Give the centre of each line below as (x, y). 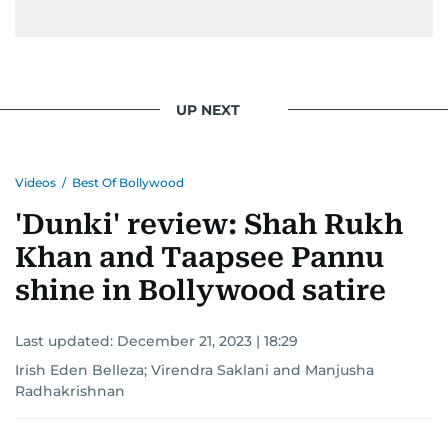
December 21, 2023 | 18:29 (207, 341)
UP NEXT (208, 109)
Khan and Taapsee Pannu (199, 258)
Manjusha (339, 370)
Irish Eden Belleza (79, 370)
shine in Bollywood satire (200, 291)
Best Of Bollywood (128, 183)
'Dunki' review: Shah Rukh (209, 225)
